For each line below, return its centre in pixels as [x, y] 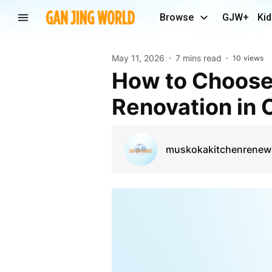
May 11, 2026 [138, 58]
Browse [177, 17]
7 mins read [198, 58]
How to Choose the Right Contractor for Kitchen [120, 80]
